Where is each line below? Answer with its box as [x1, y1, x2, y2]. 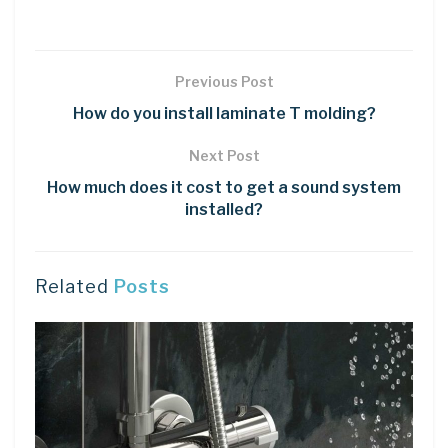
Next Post [188, 146, 260, 164]
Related [35, 275, 109, 297]
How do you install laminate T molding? [72, 103, 376, 123]
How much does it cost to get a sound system [47, 177, 401, 197]
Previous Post [174, 72, 274, 90]
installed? [185, 199, 263, 219]
